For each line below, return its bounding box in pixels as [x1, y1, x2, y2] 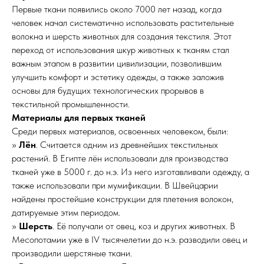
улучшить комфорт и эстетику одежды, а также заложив [12, 71, 224, 82]
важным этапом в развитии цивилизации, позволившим [12, 58, 222, 69]
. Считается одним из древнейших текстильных [36, 139, 218, 150]
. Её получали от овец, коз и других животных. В [52, 220, 235, 232]
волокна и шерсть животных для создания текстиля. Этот [12, 31, 232, 42]
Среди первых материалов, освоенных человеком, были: [12, 126, 228, 137]
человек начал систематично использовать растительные [12, 17, 234, 28]
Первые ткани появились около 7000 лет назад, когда [12, 4, 222, 15]
